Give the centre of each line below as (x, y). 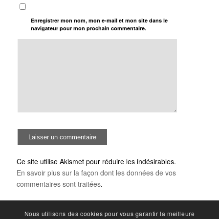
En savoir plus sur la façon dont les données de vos (96, 172)
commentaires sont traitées (58, 184)
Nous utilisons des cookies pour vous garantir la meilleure (109, 214)
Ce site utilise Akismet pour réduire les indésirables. (96, 161)
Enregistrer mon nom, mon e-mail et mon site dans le (99, 20)
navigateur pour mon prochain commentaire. (89, 28)
